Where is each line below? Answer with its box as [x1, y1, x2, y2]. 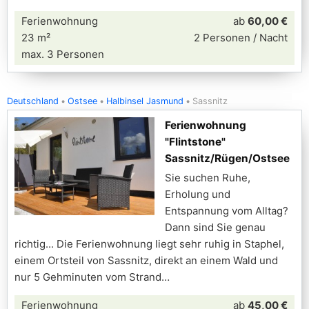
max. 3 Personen [21, 48, 104, 61]
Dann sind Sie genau [165, 221, 266, 234]
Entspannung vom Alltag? [165, 204, 288, 217]
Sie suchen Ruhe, [165, 171, 250, 184]
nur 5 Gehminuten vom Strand [14, 270, 161, 283]
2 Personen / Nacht [194, 31, 288, 44]
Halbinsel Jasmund [106, 96, 183, 106]
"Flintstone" [165, 135, 226, 148]
